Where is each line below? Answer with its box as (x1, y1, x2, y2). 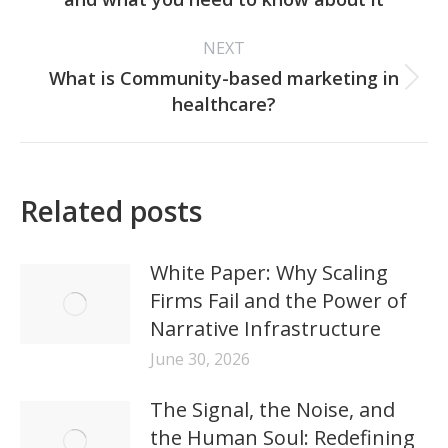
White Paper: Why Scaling (150, 259, 388, 286)
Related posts (20, 192, 202, 230)
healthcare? (172, 92, 276, 116)
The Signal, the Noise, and (150, 396, 395, 423)
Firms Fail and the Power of (150, 287, 407, 314)
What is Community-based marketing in (49, 66, 399, 90)
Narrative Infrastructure (150, 315, 381, 342)
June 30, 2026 (150, 348, 250, 370)
